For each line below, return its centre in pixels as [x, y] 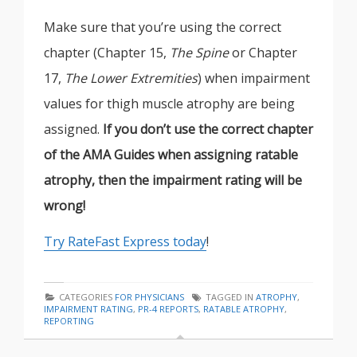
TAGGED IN [229, 296]
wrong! [65, 205]
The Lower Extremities [131, 78]
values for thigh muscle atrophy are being [169, 103]
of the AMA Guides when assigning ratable [171, 154]
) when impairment [254, 78]
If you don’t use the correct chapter [206, 129]
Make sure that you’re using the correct [163, 27]
